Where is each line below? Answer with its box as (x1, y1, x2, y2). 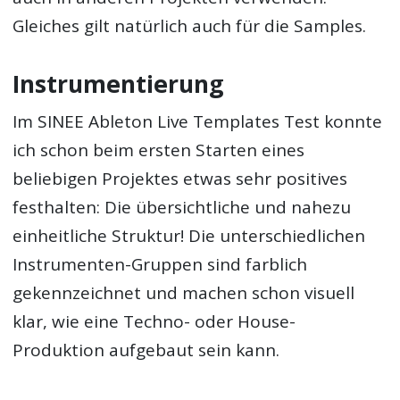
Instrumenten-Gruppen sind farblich (12, 252, 308, 276)
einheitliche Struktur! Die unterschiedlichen (12, 223, 366, 247)
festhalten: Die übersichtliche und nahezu (12, 195, 352, 219)
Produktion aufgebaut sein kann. (12, 337, 280, 362)
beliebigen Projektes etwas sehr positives (12, 166, 348, 190)
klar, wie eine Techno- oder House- (12, 309, 296, 333)
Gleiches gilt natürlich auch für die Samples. (12, 14, 367, 38)
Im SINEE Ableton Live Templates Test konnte (12, 109, 383, 133)
